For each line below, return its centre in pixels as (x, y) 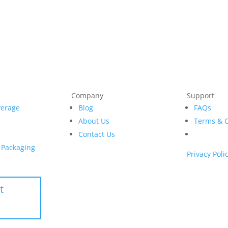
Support (200, 96)
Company (88, 96)
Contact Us (97, 134)
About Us (94, 121)
